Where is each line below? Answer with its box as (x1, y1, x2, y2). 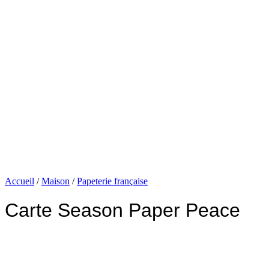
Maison (41, 176, 70, 186)
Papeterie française (77, 176, 148, 186)
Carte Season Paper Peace (5, 199, 240, 222)
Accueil (5, 176, 34, 186)
